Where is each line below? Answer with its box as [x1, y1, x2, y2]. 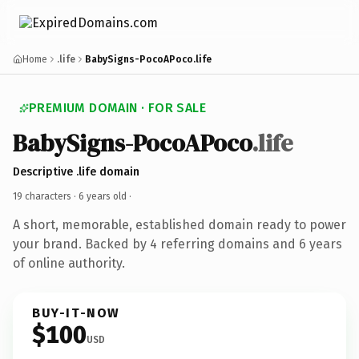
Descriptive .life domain [13, 164, 139, 179]
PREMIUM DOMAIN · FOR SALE [29, 100, 206, 115]
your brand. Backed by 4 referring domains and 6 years [13, 236, 342, 252]
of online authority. [13, 255, 125, 271]
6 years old [79, 190, 127, 202]
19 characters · [13, 190, 79, 202]
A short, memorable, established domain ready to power [13, 216, 346, 232]
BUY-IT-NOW [32, 305, 120, 321]
